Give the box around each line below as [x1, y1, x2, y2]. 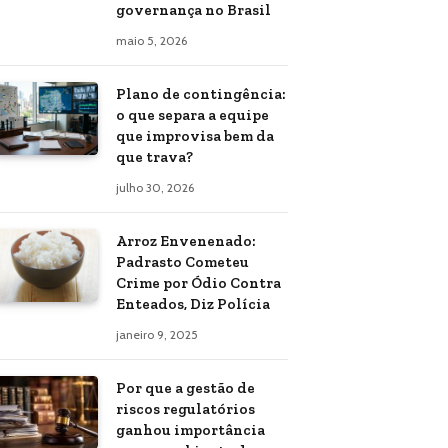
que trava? [116, 148, 193, 166]
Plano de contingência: [116, 85, 286, 103]
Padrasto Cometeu [116, 253, 249, 271]
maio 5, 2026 [116, 33, 187, 48]
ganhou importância [116, 421, 265, 439]
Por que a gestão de [116, 379, 255, 397]
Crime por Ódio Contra [116, 274, 281, 292]
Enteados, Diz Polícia [116, 295, 270, 313]
